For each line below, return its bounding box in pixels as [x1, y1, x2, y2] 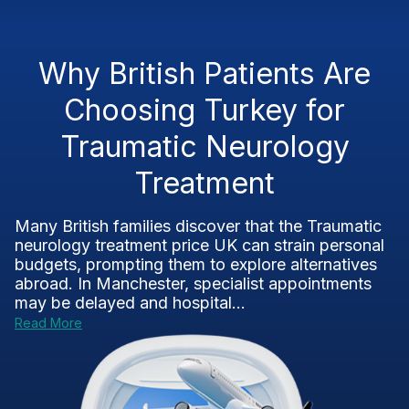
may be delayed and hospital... [15, 293, 246, 312]
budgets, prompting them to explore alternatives [15, 255, 377, 274]
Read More [15, 315, 82, 330]
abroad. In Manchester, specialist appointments [15, 274, 372, 293]
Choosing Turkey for [64, 92, 345, 128]
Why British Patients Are [38, 56, 371, 91]
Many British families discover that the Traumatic [15, 216, 382, 236]
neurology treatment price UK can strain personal [15, 236, 384, 255]
